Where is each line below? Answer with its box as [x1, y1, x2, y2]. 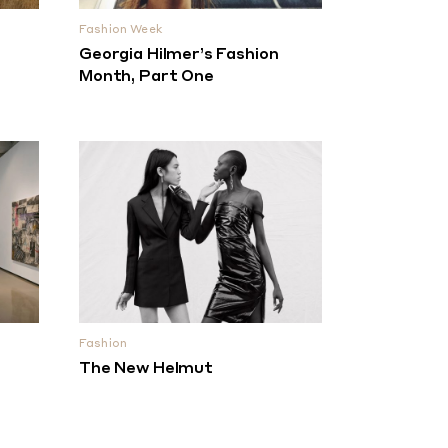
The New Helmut [79, 361, 213, 377]
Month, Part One [79, 69, 214, 85]
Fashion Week [79, 24, 162, 36]
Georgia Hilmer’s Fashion [79, 47, 279, 63]
